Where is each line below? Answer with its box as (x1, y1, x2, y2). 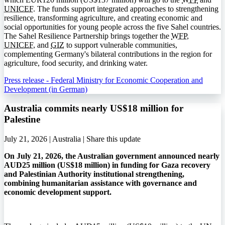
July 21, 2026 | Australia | (4, 135, 86, 144)
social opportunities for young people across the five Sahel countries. (4, 22, 221, 31)
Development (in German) (4, 84, 87, 93)
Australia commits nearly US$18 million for (4, 103, 183, 114)
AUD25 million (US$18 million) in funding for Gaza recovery (4, 161, 210, 170)
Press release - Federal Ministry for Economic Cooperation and (4, 75, 203, 84)
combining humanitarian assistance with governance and (4, 179, 197, 188)
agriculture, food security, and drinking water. (4, 58, 148, 67)
